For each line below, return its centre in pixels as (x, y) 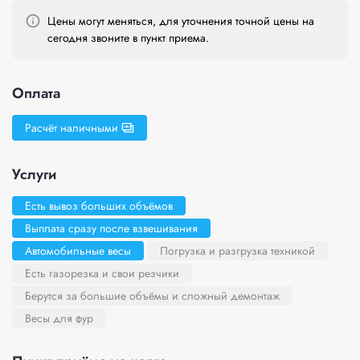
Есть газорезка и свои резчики (102, 273)
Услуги (34, 174)
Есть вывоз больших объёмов (99, 206)
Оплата (36, 93)
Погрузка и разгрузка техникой (237, 251)
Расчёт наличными (72, 128)
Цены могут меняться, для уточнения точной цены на (181, 21)
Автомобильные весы (78, 251)
